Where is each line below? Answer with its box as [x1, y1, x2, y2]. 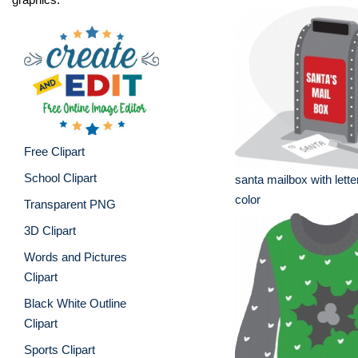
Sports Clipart [24, 342, 95, 356]
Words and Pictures [24, 249, 127, 264]
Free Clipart [24, 144, 85, 158]
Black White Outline [24, 296, 126, 310]
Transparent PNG [24, 197, 116, 211]
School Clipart [24, 170, 97, 185]
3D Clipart [24, 223, 76, 237]
